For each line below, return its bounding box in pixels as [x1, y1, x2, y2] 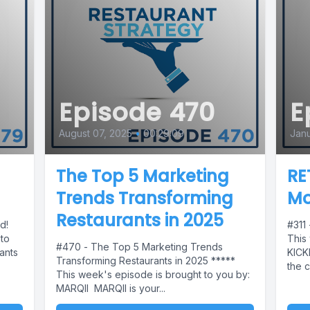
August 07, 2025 [59, 127, 133, 140]
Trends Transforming [56, 187, 234, 210]
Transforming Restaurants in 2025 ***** [56, 255, 239, 267]
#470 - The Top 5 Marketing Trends [56, 241, 224, 253]
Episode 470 [59, 95, 216, 131]
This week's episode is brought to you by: [56, 268, 250, 281]
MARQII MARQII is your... [56, 282, 166, 295]
